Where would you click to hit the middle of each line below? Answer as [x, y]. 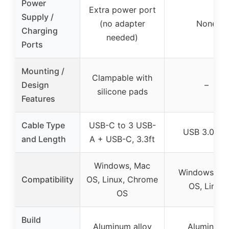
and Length [44, 139]
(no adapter [122, 23]
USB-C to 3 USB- [122, 125]
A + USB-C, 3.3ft [122, 139]
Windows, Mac [122, 165]
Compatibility [48, 179]
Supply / [38, 17]
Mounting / [43, 71]
